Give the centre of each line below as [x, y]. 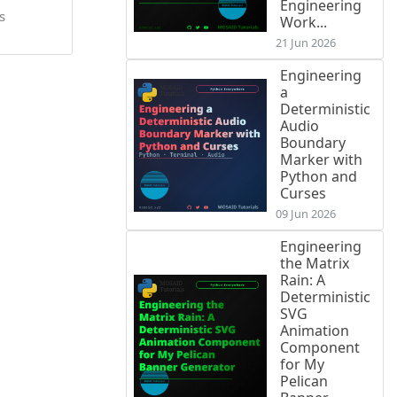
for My [302, 365]
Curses [303, 194]
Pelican [304, 381]
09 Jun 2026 [306, 214]
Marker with [321, 160]
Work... [304, 23]
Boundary [313, 143]
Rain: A [303, 280]
